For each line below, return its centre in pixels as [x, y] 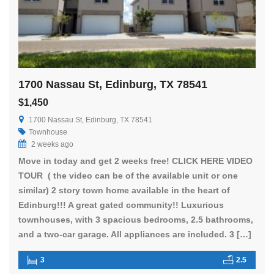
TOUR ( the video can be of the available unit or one [128, 175]
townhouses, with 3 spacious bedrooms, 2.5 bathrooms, [136, 219]
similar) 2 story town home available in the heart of [124, 190]
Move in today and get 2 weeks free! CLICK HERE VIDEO [135, 161]
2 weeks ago [51, 144]
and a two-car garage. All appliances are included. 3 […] [135, 234]
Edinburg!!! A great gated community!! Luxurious [121, 205]
